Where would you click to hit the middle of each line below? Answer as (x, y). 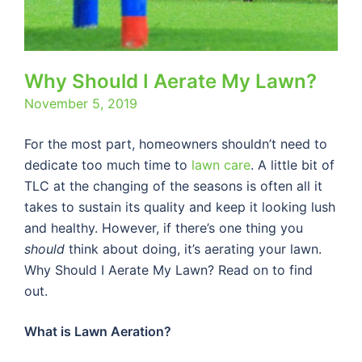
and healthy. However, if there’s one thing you (164, 227)
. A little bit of (293, 164)
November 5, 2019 (81, 103)
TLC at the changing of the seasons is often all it (173, 185)
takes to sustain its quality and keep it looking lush (180, 206)
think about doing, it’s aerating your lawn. (195, 248)
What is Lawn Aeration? (98, 331)
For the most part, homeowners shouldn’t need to (176, 143)
